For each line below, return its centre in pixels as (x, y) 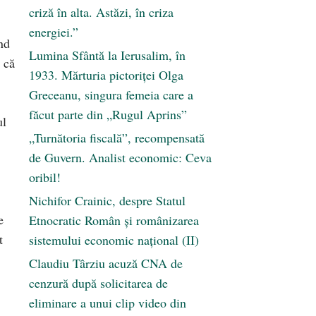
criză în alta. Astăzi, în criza (101, 12)
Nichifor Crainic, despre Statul (107, 201)
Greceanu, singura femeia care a (111, 95)
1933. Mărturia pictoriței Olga (106, 75)
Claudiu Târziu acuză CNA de (106, 263)
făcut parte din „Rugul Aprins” (108, 115)
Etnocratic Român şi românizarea (114, 220)
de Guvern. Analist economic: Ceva (120, 158)
